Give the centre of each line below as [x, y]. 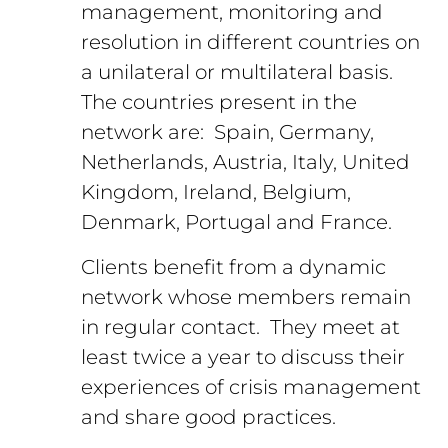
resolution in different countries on [251, 42]
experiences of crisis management [251, 386]
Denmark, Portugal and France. [237, 222]
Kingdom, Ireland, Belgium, [216, 192]
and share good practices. [209, 416]
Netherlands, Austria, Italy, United [246, 162]
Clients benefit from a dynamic [234, 266]
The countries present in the [219, 102]
